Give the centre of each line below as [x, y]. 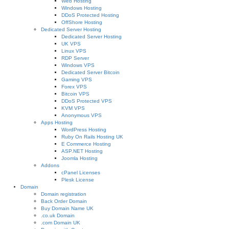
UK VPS [71, 44]
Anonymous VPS [82, 115]
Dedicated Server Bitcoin [90, 72]
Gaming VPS [77, 79]
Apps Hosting [57, 122]
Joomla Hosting [79, 158]
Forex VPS [74, 87]
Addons [50, 165]
